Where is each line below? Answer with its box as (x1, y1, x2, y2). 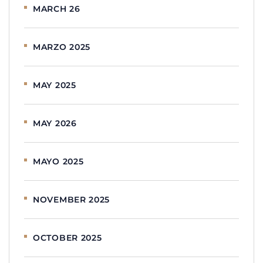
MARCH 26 (33, 3, 80, 14)
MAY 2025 (33, 79, 76, 90)
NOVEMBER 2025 (33, 194, 110, 205)
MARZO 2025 (33, 41, 90, 52)
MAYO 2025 (33, 156, 84, 167)
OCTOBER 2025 (33, 232, 102, 243)
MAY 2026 (33, 117, 77, 129)
